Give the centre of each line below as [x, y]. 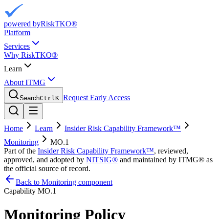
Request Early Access [97, 98]
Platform [17, 33]
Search [30, 98]
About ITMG [25, 82]
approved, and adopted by [44, 160]
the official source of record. [47, 168]
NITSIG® [102, 160]
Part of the [20, 151]
